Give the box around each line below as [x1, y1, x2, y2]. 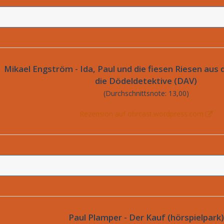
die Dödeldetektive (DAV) [95, 75, 197, 86]
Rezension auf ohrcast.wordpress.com [79, 109, 203, 118]
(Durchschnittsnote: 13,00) [103, 88, 189, 98]
